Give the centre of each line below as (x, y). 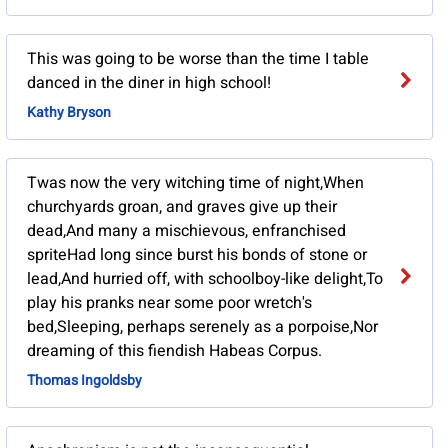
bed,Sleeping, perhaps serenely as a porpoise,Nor (202, 327)
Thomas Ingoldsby (84, 381)
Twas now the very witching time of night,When (195, 183)
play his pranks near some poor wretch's (169, 303)
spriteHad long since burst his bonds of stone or (196, 255)
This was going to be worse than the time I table (197, 59)
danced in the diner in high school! (148, 83)
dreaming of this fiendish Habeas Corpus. (174, 351)
